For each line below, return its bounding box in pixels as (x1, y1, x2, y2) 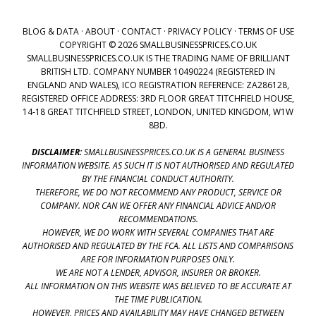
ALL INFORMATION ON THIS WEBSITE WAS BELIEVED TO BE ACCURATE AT (25, 279, 291, 292)
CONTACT (121, 25, 162, 37)
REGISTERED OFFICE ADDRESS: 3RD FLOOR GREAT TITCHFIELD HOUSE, (22, 92, 294, 104)
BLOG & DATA (22, 25, 79, 37)
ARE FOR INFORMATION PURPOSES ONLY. (81, 253, 235, 265)
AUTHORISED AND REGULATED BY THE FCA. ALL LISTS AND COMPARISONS (23, 239, 293, 252)
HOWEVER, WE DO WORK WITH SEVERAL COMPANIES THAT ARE (42, 226, 274, 238)
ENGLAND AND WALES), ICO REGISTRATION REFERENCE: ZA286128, (27, 78, 289, 91)
